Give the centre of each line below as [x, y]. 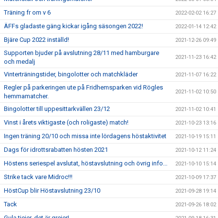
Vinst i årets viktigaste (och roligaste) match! [66, 122]
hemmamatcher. [26, 96]
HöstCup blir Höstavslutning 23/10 [52, 191]
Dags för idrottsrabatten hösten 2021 [56, 150]
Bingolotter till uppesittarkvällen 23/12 [57, 109]
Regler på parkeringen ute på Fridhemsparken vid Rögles [83, 87]
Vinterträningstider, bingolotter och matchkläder [71, 74]
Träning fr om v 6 [27, 12]
